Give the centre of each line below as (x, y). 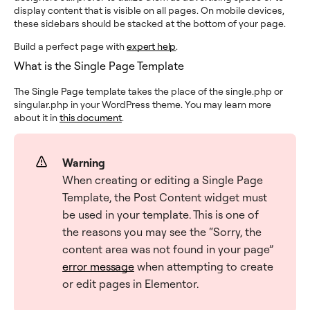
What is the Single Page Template (99, 66)
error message (98, 267)
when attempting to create (204, 267)
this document (91, 117)
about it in (37, 117)
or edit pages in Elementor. (131, 284)
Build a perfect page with (70, 46)
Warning (84, 163)
